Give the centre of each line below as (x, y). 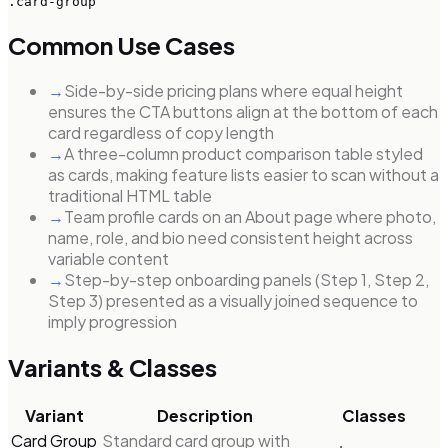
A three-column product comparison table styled (243, 154)
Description (204, 416)
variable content (108, 259)
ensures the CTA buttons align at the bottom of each (243, 112)
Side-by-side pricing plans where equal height (233, 91)
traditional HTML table (130, 196)
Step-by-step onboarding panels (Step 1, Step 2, (246, 280)
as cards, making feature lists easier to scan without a (243, 175)
